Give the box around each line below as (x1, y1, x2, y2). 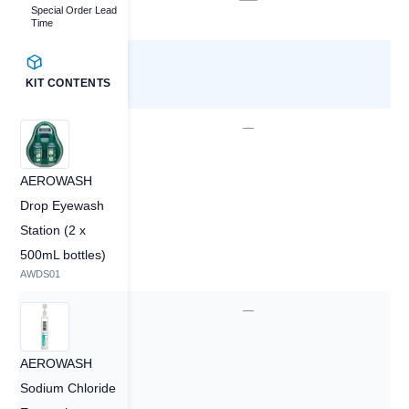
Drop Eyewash (20, 198, 104, 213)
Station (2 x (20, 223, 86, 237)
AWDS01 (20, 268, 60, 279)
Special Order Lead (31, 5, 117, 16)
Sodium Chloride (20, 381, 116, 395)
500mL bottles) (20, 247, 106, 262)
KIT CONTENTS (26, 77, 111, 89)
